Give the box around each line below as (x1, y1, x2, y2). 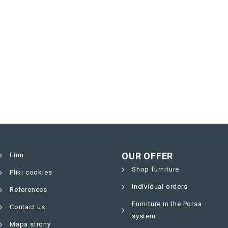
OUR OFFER (122, 151, 174, 161)
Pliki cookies (10, 168, 52, 176)
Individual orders (132, 183, 188, 190)
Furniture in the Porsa (132, 200, 202, 208)
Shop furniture (132, 165, 180, 173)
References (10, 186, 47, 193)
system (132, 212, 156, 220)
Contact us (10, 203, 45, 211)
